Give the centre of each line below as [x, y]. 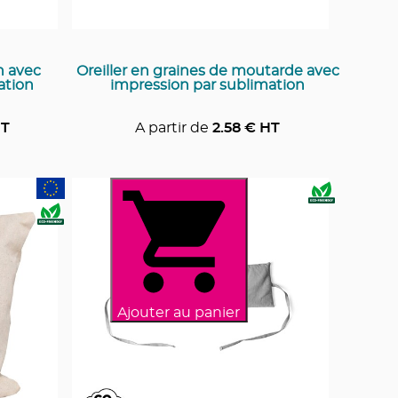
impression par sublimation [207, 85]
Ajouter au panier [179, 312]
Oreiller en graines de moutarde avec [207, 71]
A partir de [172, 127]
